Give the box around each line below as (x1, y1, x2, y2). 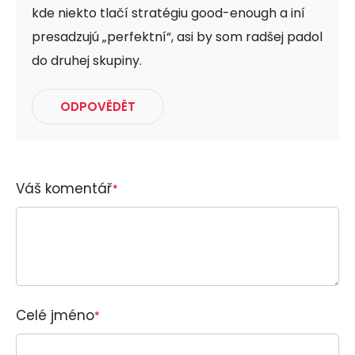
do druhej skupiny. (32, 52, 142, 71)
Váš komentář (16, 179, 113, 199)
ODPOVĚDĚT (60, 98, 136, 116)
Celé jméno (16, 306, 94, 326)
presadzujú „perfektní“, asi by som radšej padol (32, 28, 323, 47)
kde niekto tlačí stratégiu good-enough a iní (32, 4, 305, 23)
